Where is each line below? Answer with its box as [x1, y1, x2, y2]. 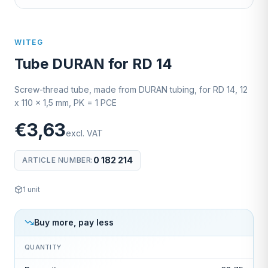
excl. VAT [66, 128, 103, 139]
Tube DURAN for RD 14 [14, 55, 172, 73]
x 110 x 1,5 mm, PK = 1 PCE [14, 98, 117, 108]
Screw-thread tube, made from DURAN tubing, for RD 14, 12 [14, 84, 248, 95]
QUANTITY [25, 243, 62, 252]
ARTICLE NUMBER [22, 156, 92, 165]
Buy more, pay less [34, 217, 114, 228]
